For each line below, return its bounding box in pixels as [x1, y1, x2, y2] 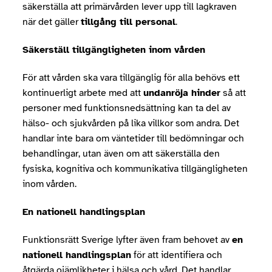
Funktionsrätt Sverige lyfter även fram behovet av [22, 234, 232, 246]
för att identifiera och [131, 249, 222, 261]
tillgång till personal [81, 16, 175, 28]
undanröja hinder [143, 87, 220, 99]
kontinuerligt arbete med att [22, 87, 143, 99]
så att [220, 87, 246, 99]
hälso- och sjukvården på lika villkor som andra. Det [22, 117, 239, 129]
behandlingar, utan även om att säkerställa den [22, 148, 220, 160]
